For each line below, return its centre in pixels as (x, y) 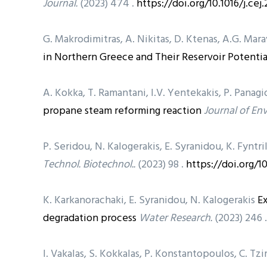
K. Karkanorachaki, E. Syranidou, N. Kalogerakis (150, 200)
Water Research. (176, 218)
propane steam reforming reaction (122, 111)
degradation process (90, 218)
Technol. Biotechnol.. (89, 164)
